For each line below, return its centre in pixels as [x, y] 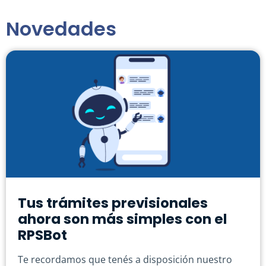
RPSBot [42, 235]
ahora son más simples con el [122, 219]
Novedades [61, 29]
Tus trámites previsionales [113, 203]
